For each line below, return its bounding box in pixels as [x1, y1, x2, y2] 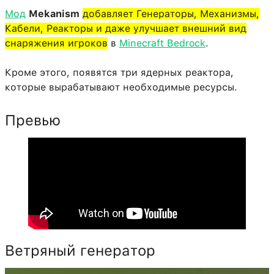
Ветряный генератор [5, 242, 155, 260]
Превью [5, 111, 61, 130]
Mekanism [29, 8, 80, 20]
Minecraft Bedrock [119, 37, 206, 50]
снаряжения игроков [5, 37, 108, 50]
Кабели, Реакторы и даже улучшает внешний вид [5, 23, 246, 35]
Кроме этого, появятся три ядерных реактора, [5, 67, 234, 79]
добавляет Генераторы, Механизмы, [83, 8, 259, 20]
